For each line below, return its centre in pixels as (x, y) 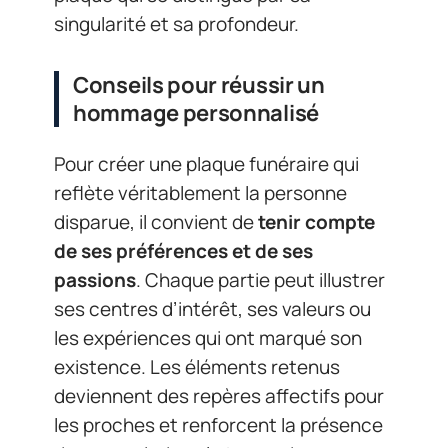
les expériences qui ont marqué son (208, 337)
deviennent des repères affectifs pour (219, 395)
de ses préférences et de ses (183, 250)
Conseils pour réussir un (199, 85)
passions (95, 279)
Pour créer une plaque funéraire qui (206, 163)
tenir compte (316, 221)
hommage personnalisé (196, 113)
